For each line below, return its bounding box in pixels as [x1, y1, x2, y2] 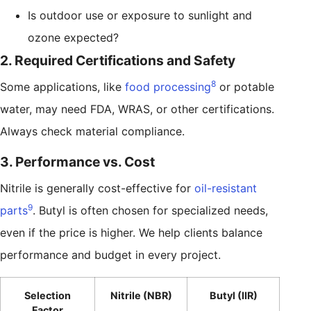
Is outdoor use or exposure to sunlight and [28, 8, 252, 22]
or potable [216, 79, 274, 94]
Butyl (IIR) [209, 289, 258, 301]
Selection [24, 289, 71, 301]
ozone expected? [28, 30, 119, 44]
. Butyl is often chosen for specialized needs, [33, 203, 268, 217]
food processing [125, 79, 211, 94]
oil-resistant [194, 180, 257, 195]
